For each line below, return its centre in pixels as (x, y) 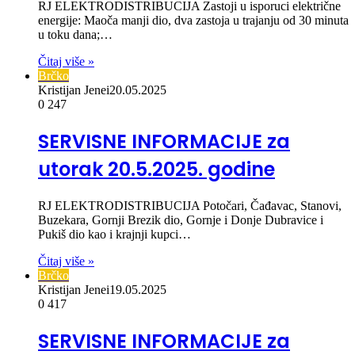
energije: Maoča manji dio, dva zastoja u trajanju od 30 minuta (193, 21)
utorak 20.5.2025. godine (157, 170)
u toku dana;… (75, 35)
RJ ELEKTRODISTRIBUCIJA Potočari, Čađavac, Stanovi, (190, 205)
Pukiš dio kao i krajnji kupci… (115, 234)
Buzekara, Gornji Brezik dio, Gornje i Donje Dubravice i (181, 219)
